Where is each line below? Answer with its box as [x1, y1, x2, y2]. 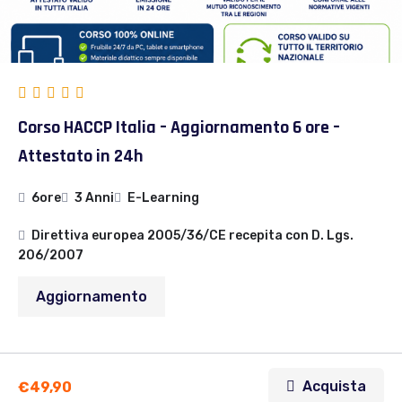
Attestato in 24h [18, 144, 144, 169]
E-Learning [127, 190, 199, 206]
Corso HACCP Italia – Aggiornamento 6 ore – [18, 116, 340, 140]
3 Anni [74, 190, 114, 206]
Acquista [302, 378, 366, 396]
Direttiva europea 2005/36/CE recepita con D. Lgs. [31, 228, 354, 244]
